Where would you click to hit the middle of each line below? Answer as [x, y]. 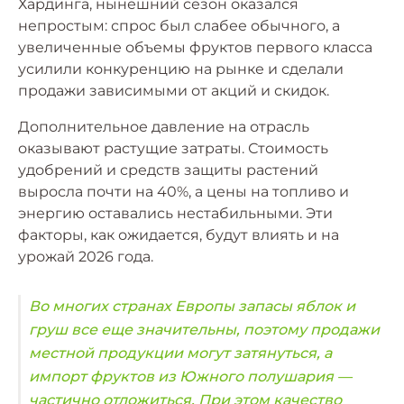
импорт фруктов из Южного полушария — [190, 377]
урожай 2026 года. [86, 257]
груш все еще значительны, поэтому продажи [204, 330]
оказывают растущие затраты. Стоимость [173, 149]
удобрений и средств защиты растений [168, 170]
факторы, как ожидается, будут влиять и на [179, 235]
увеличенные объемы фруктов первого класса [195, 48]
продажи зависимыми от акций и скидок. [174, 91]
